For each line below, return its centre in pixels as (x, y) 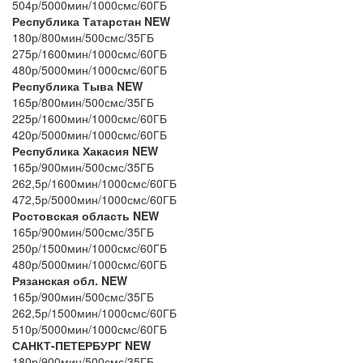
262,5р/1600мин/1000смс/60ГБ (96, 183)
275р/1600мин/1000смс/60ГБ (91, 53)
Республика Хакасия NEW (85, 150)
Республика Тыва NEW (77, 85)
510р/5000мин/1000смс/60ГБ (90, 329)
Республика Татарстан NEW (91, 21)
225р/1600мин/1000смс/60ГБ (91, 118)
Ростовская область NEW (85, 215)
